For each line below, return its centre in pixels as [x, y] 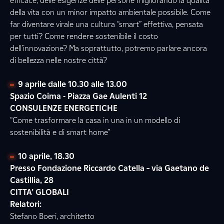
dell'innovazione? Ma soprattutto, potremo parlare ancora [108, 48]
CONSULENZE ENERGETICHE [64, 108]
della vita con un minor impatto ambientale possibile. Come [110, 12]
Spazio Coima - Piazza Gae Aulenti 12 [78, 96]
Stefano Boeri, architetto [52, 216]
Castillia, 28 [32, 180]
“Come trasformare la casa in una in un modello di [95, 120]
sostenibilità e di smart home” [60, 132]
